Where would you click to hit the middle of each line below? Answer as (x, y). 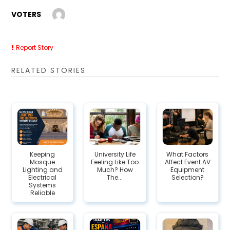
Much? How (115, 170)
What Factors (188, 155)
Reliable (42, 193)
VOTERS (26, 14)
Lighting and (42, 170)
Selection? (187, 178)
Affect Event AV (187, 162)
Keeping (43, 155)
